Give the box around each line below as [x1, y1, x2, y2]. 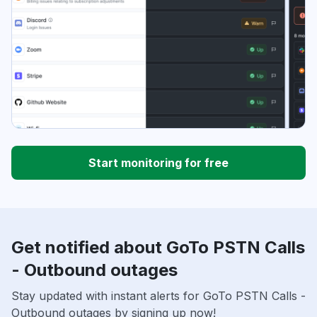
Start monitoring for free [88, 156, 229, 171]
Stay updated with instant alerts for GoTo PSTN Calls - [11, 289, 306, 304]
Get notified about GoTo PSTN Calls [11, 237, 305, 258]
